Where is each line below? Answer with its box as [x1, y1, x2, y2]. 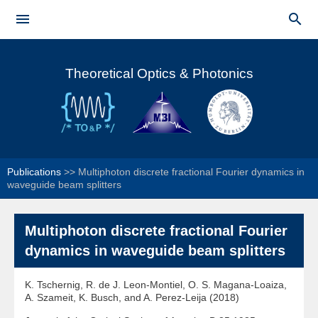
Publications [7, 166, 61, 177]
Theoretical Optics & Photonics [65, 66, 253, 81]
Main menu [31, 30, 90, 43]
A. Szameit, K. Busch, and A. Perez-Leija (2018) [25, 292, 239, 303]
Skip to [114, 3, 143, 13]
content [114, 34, 145, 45]
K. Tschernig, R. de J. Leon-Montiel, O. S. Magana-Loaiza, [25, 279, 287, 290]
